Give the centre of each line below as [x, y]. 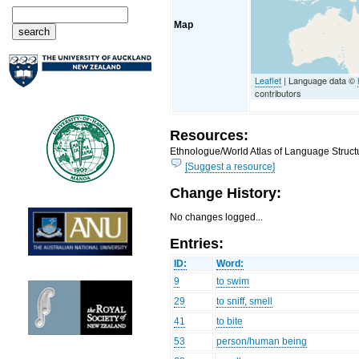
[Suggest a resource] [230, 166]
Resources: [210, 135]
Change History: [226, 193]
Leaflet [268, 80]
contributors [278, 93]
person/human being [262, 342]
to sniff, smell [245, 302]
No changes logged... [217, 218]
